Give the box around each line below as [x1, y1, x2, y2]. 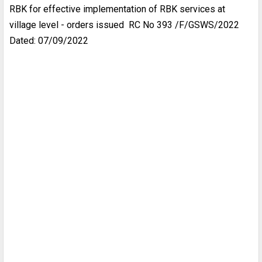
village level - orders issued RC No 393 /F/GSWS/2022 [9, 19, 239, 30]
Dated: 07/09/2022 [9, 35, 88, 46]
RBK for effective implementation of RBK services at [9, 3, 225, 15]
